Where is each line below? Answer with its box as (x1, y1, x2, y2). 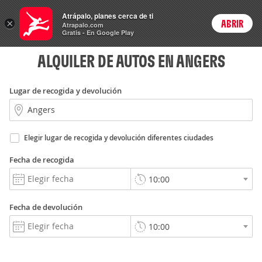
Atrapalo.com (62, 20, 104, 29)
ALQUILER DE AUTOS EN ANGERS (37, 50, 225, 71)
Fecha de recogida (9, 154, 74, 165)
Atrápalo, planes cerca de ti (62, 11, 153, 21)
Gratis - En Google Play (62, 28, 134, 37)
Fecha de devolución (9, 202, 82, 212)
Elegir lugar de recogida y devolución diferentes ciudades (24, 133, 213, 143)
